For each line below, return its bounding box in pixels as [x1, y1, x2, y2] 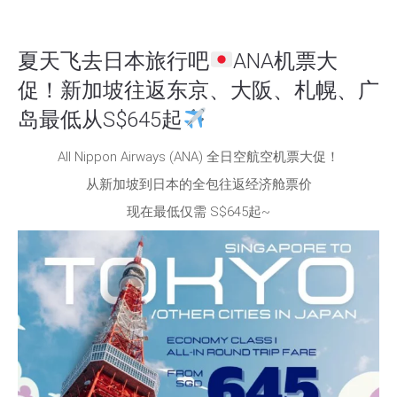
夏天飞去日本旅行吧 [18, 48, 209, 74]
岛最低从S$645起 [18, 106, 183, 132]
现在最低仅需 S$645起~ [127, 203, 270, 220]
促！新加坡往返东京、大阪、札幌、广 [18, 77, 379, 103]
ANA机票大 [233, 48, 339, 74]
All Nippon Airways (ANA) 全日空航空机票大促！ [58, 148, 339, 165]
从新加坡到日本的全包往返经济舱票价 [85, 175, 312, 192]
